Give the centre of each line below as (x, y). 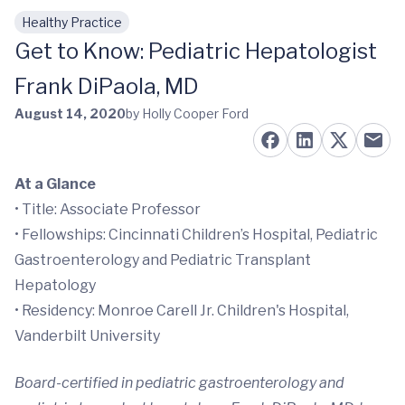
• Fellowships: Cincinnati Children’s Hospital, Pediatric (196, 235)
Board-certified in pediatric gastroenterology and (179, 383)
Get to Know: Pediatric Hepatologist (196, 51)
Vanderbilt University (87, 336)
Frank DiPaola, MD (107, 86)
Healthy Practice (72, 22)
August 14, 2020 (70, 113)
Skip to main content (100, 31)
